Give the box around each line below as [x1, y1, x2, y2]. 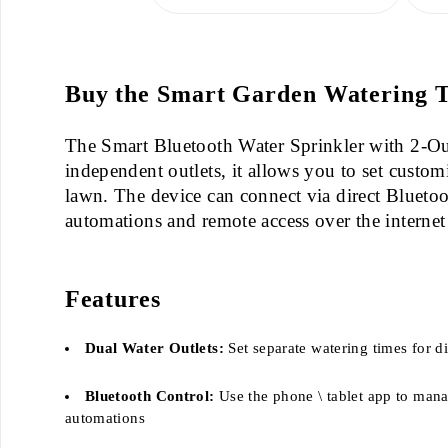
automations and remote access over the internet [64, 209, 446, 231]
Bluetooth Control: [84, 387, 215, 404]
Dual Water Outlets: [84, 339, 224, 356]
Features [64, 285, 161, 312]
